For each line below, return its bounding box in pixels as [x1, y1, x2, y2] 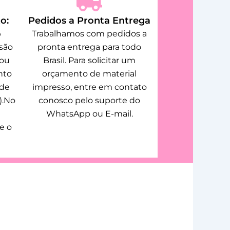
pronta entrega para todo [37, 42, 142, 52]
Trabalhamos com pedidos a [32, 28, 147, 39]
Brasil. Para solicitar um [43, 55, 136, 65]
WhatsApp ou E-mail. [46, 108, 133, 119]
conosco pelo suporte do [39, 95, 141, 105]
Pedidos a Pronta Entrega [28, 14, 151, 26]
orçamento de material [42, 68, 137, 79]
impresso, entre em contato [32, 82, 147, 92]
